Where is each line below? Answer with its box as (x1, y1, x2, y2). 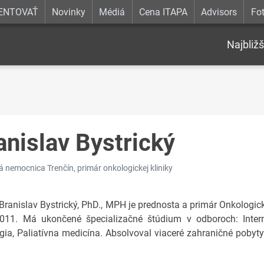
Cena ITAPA (138, 6, 187, 18)
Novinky (52, 6, 86, 18)
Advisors (201, 6, 237, 18)
